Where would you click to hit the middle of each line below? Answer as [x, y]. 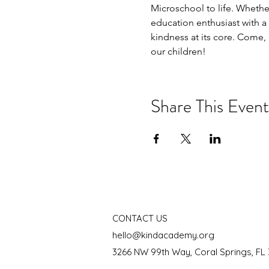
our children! [178, 51]
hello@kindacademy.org [163, 235]
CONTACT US [140, 218]
